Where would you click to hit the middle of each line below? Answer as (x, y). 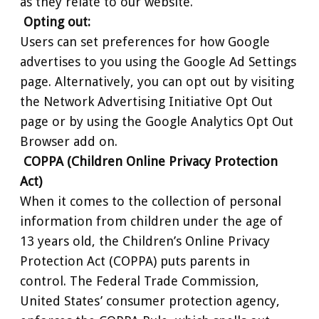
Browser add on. (69, 141)
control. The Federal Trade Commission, (140, 281)
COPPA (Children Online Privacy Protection (150, 161)
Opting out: (57, 21)
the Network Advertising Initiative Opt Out (146, 101)
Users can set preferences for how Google (145, 41)
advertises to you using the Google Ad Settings (158, 61)
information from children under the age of (151, 221)
